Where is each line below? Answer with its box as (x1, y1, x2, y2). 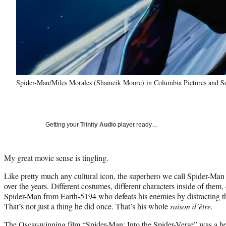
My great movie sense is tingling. (4, 152, 108, 163)
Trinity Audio (80, 121, 116, 128)
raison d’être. (170, 200, 213, 211)
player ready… (116, 121, 158, 128)
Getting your (45, 121, 80, 128)
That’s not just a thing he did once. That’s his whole (4, 200, 170, 211)
